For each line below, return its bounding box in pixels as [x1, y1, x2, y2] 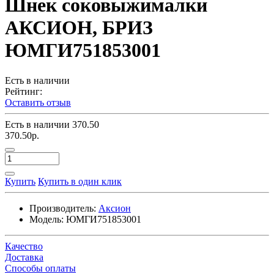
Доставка [5, 251, 43, 262]
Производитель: [29, 202, 96, 213]
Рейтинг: [5, 86, 42, 97]
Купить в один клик [38, 176, 122, 187]
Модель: [29, 213, 64, 224]
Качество [5, 240, 43, 251]
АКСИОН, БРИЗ [5, 17, 153, 39]
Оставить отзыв [5, 97, 71, 108]
